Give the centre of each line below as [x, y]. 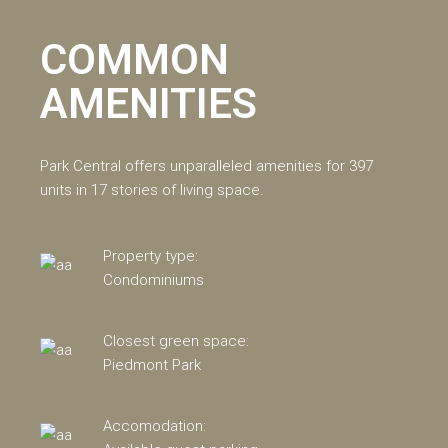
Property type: [151, 255]
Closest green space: [176, 340]
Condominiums [154, 279]
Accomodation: [155, 425]
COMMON [135, 59]
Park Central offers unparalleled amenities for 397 [207, 165]
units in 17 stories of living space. [152, 189]
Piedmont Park [152, 364]
